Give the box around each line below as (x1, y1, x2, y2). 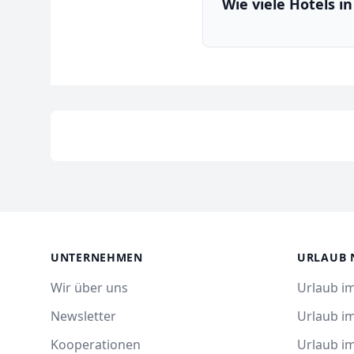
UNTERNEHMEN (51, 250, 143, 265)
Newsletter (51, 307, 116, 325)
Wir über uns (51, 279, 128, 296)
